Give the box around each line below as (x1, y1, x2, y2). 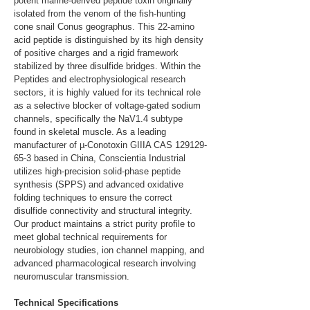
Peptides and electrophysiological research (14, 74, 188, 84)
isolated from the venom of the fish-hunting (14, 8, 188, 19)
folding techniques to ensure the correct (14, 192, 175, 203)
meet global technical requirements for (14, 232, 170, 242)
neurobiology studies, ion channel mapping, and (14, 245, 207, 255)
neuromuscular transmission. (14, 271, 129, 282)
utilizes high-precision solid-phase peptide (14, 166, 183, 176)
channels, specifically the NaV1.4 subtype (14, 113, 185, 124)
